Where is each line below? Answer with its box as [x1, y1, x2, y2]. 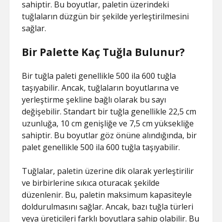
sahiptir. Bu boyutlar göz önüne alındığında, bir [22, 130, 197, 141]
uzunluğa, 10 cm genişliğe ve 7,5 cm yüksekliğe [22, 118, 194, 129]
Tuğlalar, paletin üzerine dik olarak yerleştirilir [22, 166, 194, 176]
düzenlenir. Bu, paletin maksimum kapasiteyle [22, 189, 192, 200]
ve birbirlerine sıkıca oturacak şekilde [22, 177, 160, 188]
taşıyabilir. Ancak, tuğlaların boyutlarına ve [22, 82, 179, 93]
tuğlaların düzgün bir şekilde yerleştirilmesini [22, 11, 189, 22]
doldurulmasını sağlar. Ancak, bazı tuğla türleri [22, 201, 194, 212]
